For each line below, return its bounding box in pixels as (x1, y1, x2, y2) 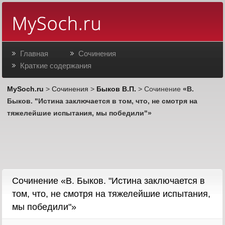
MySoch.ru (7, 85, 44, 93)
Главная (20, 49, 49, 58)
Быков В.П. (96, 85, 137, 93)
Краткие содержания (20, 61, 92, 70)
